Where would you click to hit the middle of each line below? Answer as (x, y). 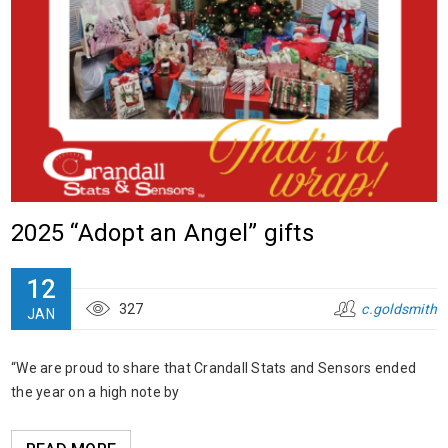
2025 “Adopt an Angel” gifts (162, 233)
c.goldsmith (399, 309)
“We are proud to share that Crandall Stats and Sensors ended (213, 368)
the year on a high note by (95, 392)
